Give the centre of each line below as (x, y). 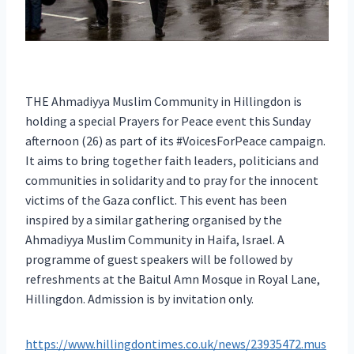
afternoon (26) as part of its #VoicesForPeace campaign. (175, 140)
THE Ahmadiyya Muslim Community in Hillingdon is (164, 101)
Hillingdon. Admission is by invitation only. (139, 298)
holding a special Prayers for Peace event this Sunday (168, 121)
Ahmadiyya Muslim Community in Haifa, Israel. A (155, 239)
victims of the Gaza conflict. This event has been (156, 200)
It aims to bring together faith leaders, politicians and (172, 160)
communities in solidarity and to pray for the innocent (172, 180)
